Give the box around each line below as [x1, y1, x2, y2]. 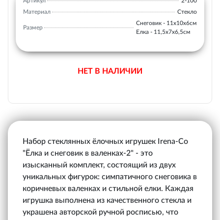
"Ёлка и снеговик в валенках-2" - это [23, 149, 153, 157]
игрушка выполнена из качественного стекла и [23, 196, 192, 204]
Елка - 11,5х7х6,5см [136, 29, 191, 35]
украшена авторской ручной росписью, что [23, 208, 178, 216]
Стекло [177, 9, 197, 15]
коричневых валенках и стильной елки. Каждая [23, 185, 193, 192]
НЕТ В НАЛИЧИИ [78, 67, 142, 75]
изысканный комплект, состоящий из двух [23, 161, 176, 169]
